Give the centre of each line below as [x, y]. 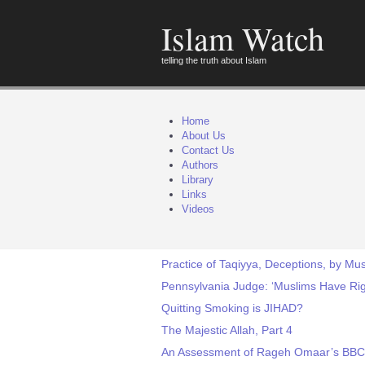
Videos [198, 209]
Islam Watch [243, 38]
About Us [204, 136]
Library [198, 180]
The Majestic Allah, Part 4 [227, 330]
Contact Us [208, 150]
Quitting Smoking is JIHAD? [232, 308]
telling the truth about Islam [214, 60]
